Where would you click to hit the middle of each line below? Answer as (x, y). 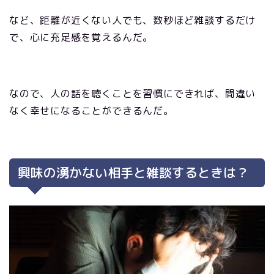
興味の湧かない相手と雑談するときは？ (133, 173)
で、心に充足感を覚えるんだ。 (81, 38)
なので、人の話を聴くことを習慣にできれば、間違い (133, 94)
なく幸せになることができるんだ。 (91, 111)
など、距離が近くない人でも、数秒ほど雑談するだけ (133, 20)
